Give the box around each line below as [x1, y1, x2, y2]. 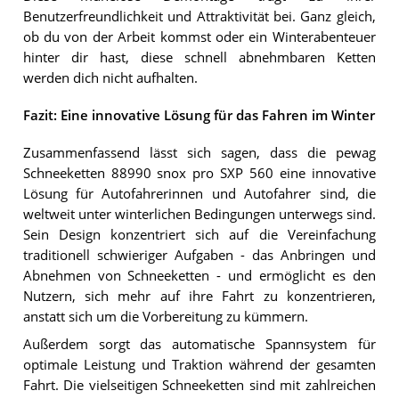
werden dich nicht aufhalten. [22, 69, 198, 86]
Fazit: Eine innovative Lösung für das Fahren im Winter [22, 107, 375, 125]
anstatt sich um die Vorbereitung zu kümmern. [22, 308, 308, 326]
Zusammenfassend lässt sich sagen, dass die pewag [22, 144, 376, 162]
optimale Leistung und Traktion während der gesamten [22, 356, 376, 374]
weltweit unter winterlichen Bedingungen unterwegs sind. [22, 206, 376, 224]
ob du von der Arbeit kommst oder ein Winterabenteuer [22, 28, 376, 45]
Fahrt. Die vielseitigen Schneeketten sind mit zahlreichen [22, 377, 376, 395]
